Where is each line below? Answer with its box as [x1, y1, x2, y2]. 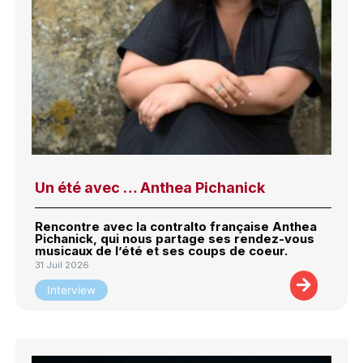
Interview [47, 283, 96, 297]
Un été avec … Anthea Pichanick [35, 179, 266, 197]
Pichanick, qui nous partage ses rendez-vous [35, 231, 315, 247]
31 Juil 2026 [35, 259, 90, 271]
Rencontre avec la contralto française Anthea [35, 219, 318, 235]
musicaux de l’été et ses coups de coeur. [35, 243, 288, 259]
